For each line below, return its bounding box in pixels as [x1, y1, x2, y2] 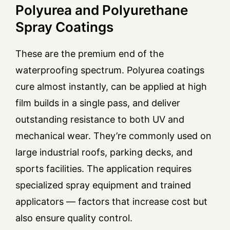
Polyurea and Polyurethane [15, 2, 188, 18]
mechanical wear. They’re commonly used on [15, 130, 212, 142]
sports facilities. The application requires [15, 163, 191, 175]
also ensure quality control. [15, 213, 132, 224]
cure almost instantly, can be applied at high [15, 81, 207, 92]
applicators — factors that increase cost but [15, 196, 207, 207]
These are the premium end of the [15, 48, 164, 60]
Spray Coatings [15, 19, 113, 35]
